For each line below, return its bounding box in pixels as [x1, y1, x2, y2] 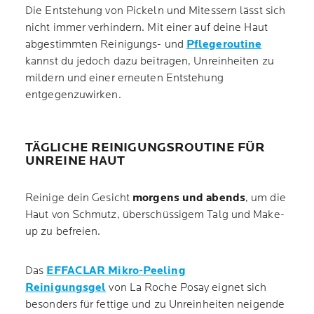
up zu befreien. [25, 225, 107, 238]
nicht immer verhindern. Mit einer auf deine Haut [25, 21, 268, 34]
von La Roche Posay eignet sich [106, 281, 267, 294]
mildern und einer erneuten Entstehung [25, 71, 224, 85]
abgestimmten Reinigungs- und [25, 38, 186, 51]
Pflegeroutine [186, 38, 262, 51]
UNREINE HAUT [25, 153, 131, 168]
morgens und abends [132, 191, 245, 205]
